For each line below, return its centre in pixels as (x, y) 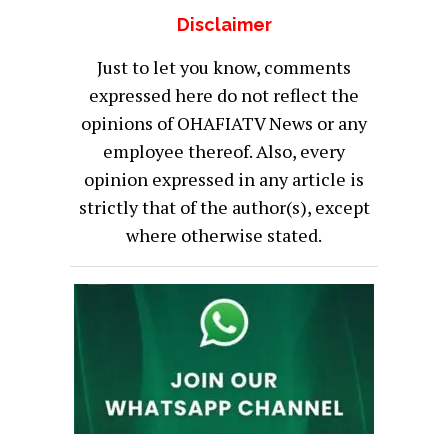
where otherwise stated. (224, 234)
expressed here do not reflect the (224, 94)
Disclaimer (224, 24)
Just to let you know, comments (224, 66)
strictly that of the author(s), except (224, 206)
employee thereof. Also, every (224, 150)
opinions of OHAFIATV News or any (224, 122)
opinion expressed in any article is (224, 178)
